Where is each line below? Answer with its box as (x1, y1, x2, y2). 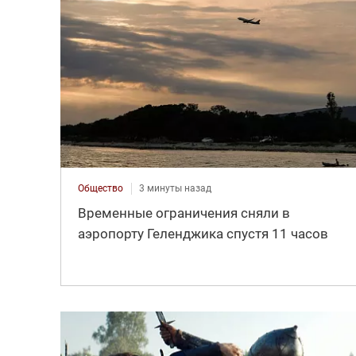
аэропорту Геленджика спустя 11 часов (77, 225, 328, 242)
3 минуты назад (138, 182, 211, 194)
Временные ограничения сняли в (77, 204, 290, 221)
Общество (77, 182, 123, 194)
